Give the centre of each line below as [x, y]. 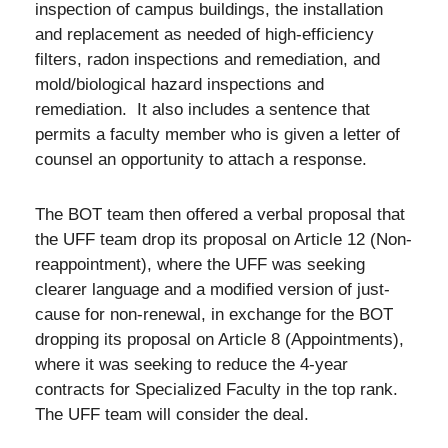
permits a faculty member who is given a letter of [217, 134]
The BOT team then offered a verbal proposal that [220, 214]
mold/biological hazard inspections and [179, 84]
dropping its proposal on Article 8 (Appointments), [219, 339]
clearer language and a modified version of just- [212, 289]
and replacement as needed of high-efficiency [204, 34]
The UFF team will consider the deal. [177, 414]
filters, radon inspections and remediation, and [207, 59]
